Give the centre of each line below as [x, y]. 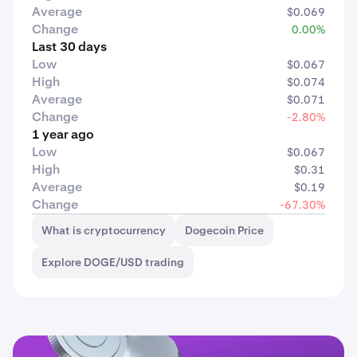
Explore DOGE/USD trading [113, 262]
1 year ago [63, 134]
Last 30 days [69, 47]
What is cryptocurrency [104, 230]
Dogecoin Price [224, 230]
